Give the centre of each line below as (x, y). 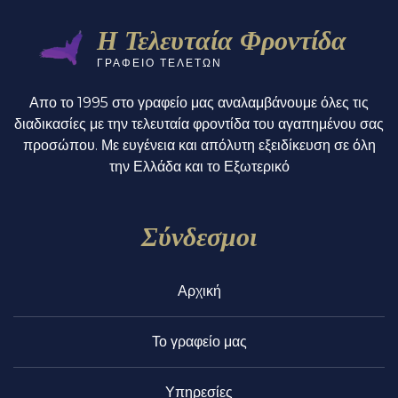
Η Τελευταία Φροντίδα (221, 40)
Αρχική (199, 291)
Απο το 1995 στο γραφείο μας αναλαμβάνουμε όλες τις (199, 103)
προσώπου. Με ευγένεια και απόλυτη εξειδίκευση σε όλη (199, 146)
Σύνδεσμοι (199, 236)
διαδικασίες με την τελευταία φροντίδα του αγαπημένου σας (199, 124)
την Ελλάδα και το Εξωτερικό (199, 167)
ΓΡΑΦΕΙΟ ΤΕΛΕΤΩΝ (159, 63)
